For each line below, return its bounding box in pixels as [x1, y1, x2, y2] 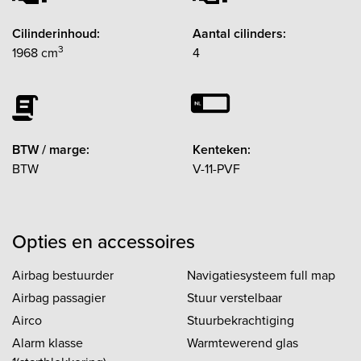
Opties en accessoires [12, 227, 195, 255]
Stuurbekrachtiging [187, 310, 294, 330]
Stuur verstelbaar [187, 288, 282, 307]
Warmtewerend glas [187, 333, 298, 352]
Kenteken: [193, 139, 251, 159]
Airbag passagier [12, 288, 106, 307]
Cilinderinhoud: [12, 23, 100, 43]
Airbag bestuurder [12, 265, 114, 284]
